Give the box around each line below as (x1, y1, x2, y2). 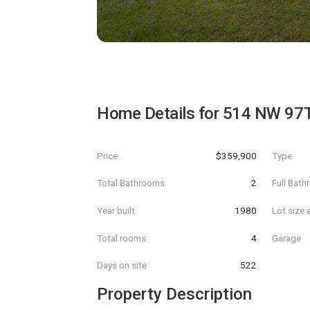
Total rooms (97, 232, 146, 244)
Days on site (97, 259, 147, 271)
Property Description (97, 284, 252, 304)
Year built (97, 204, 135, 216)
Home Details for (97, 104, 223, 123)
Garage (272, 232, 302, 244)
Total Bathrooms (97, 177, 165, 189)
